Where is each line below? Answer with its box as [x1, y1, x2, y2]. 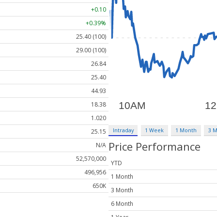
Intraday [112, 126, 134, 134]
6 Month [111, 200, 133, 208]
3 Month [111, 186, 133, 195]
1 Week [145, 126, 164, 134]
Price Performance [108, 139, 201, 154]
